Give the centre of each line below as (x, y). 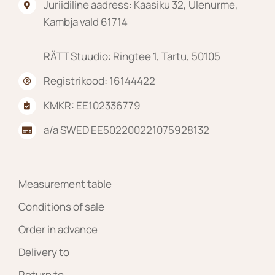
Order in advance (58, 230)
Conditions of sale (61, 207)
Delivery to (44, 252)
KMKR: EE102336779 (92, 106)
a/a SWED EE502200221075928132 (126, 130)
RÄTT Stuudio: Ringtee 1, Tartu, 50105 (132, 56)
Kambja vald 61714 (85, 22)
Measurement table (65, 184)
